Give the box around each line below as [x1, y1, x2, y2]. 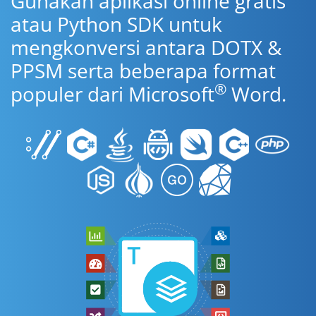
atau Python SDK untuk [11, 11, 222, 37]
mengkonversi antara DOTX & [11, 34, 281, 61]
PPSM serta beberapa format [11, 57, 276, 84]
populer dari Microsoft [11, 80, 214, 107]
